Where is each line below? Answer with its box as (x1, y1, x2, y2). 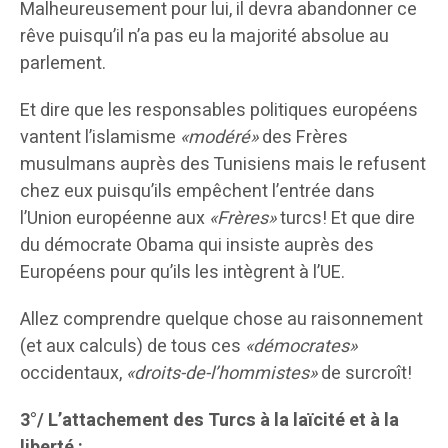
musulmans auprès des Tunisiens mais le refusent (20, 150, 426, 178)
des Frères (258, 123, 348, 151)
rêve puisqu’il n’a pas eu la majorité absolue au (20, 22, 389, 50)
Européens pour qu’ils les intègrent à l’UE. (20, 258, 345, 286)
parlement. (20, 49, 106, 77)
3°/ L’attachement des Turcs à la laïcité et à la (20, 406, 399, 434)
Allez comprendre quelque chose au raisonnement (20, 305, 423, 333)
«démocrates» (245, 332, 357, 360)
